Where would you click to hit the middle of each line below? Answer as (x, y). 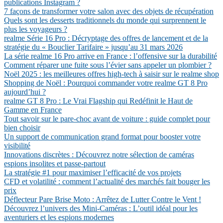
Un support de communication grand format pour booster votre (102, 137)
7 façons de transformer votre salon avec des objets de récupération (109, 11)
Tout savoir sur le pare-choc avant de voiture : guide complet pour (107, 119)
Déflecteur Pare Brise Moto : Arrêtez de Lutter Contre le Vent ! (103, 199)
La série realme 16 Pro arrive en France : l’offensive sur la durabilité (111, 56)
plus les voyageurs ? (36, 29)
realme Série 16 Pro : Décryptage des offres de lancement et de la (106, 38)
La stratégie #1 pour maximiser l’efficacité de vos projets (93, 172)
